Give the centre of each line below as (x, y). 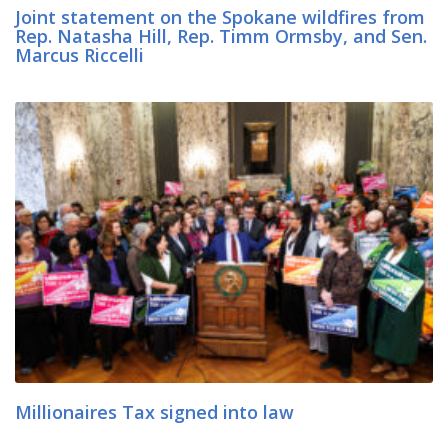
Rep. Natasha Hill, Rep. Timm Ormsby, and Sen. (221, 35)
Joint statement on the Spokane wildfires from (220, 16)
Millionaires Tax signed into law (154, 412)
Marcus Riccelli (82, 54)
